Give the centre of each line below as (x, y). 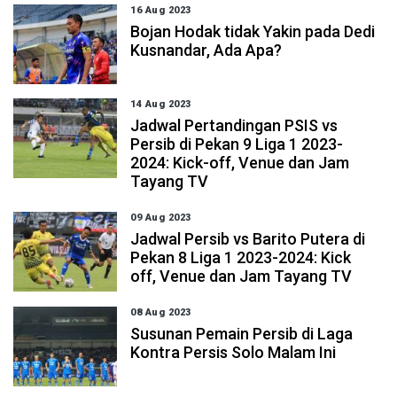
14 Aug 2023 (161, 104)
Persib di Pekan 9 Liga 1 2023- (237, 144)
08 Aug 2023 (161, 312)
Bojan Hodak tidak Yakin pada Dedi (253, 31)
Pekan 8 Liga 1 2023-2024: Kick (241, 257)
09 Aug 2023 (161, 218)
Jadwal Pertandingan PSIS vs (234, 125)
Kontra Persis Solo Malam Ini (234, 352)
